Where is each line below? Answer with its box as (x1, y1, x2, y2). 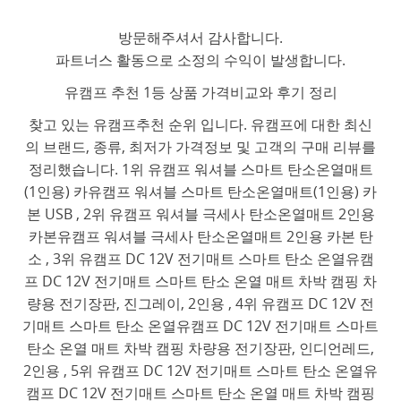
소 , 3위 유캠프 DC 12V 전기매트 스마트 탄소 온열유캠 (27, 249, 374, 269)
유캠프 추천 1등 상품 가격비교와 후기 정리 (64, 82, 337, 103)
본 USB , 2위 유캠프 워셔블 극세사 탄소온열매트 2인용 (26, 204, 375, 225)
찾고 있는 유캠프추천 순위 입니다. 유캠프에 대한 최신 (29, 115, 372, 135)
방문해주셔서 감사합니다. (118, 27, 283, 47)
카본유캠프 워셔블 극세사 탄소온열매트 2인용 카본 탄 (28, 226, 373, 247)
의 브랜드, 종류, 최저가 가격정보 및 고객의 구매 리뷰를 (25, 137, 376, 158)
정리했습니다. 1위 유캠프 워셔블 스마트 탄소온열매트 (28, 159, 373, 180)
